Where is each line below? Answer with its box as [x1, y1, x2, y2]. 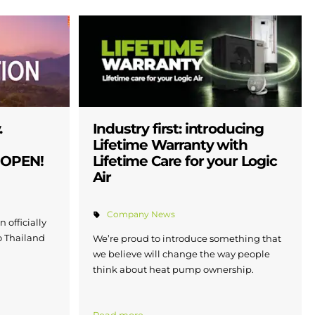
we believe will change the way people [92, 248, 270, 260]
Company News [106, 210, 175, 220]
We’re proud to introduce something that [92, 233, 281, 245]
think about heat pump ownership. [92, 264, 254, 276]
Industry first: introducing [92, 120, 264, 137]
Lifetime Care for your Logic [92, 152, 277, 169]
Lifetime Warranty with [92, 136, 247, 153]
